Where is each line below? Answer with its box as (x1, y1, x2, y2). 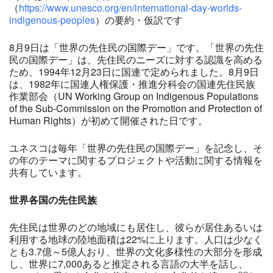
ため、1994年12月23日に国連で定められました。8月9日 (9, 65, 259, 79)
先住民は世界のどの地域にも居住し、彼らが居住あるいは (9, 220, 263, 235)
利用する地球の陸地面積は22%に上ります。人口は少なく (9, 232, 263, 247)
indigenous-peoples (9, 13, 95, 27)
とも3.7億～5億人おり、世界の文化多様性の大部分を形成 (9, 244, 262, 259)
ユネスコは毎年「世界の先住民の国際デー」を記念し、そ (9, 141, 263, 155)
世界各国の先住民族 (9, 193, 97, 207)
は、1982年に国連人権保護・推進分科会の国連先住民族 (9, 77, 255, 91)
